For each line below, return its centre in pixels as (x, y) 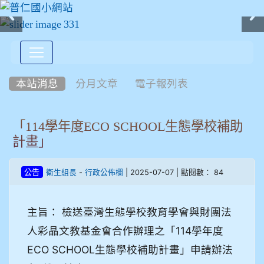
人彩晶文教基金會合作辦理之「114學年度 (125, 230)
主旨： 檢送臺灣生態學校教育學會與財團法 (129, 212)
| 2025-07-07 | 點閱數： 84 (173, 172)
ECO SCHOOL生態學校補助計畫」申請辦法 (130, 249)
